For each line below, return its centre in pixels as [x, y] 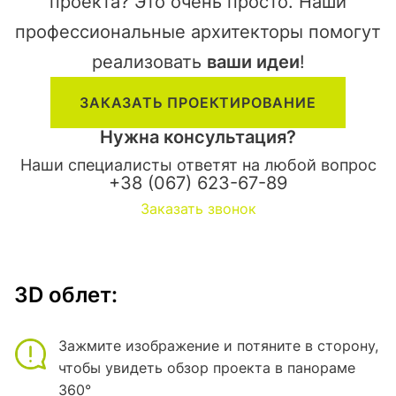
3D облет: [66, 295]
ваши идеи [253, 62]
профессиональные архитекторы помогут [198, 32]
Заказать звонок [198, 209]
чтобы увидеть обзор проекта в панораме [207, 368]
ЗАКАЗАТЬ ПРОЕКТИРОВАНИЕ [198, 103]
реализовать [149, 62]
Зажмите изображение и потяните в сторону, [218, 346]
